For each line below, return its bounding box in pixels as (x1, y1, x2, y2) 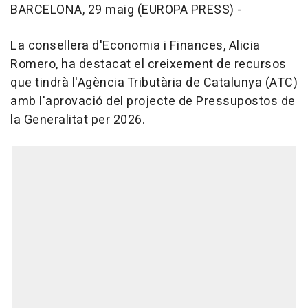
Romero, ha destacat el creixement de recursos (10, 55, 287, 74)
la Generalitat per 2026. (10, 111, 145, 129)
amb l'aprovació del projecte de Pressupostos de (10, 92, 296, 111)
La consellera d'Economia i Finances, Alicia (10, 36, 261, 55)
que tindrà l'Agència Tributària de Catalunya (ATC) (10, 74, 298, 92)
